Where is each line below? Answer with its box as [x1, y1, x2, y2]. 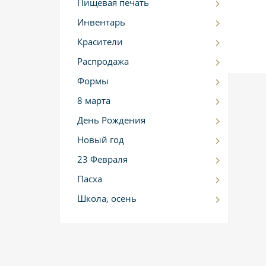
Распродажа [77, 55, 129, 67]
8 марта [77, 94, 110, 106]
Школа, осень [77, 192, 137, 204]
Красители [77, 36, 123, 47]
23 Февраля [77, 153, 128, 165]
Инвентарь [77, 16, 125, 28]
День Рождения [77, 114, 145, 126]
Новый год [77, 134, 124, 145]
